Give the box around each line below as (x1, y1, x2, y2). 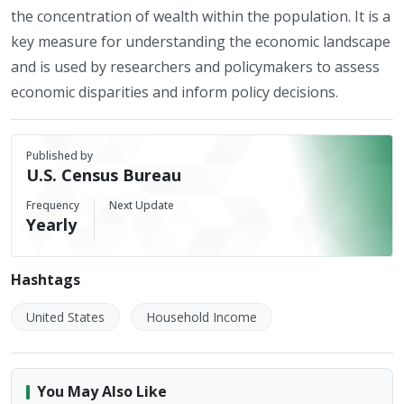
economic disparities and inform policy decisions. (11, 82, 338, 102)
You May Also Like (37, 381, 167, 401)
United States (26, 308, 105, 326)
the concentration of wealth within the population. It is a (11, 6, 390, 26)
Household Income (146, 308, 257, 326)
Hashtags (11, 270, 80, 289)
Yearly (26, 214, 77, 235)
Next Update (109, 197, 174, 213)
